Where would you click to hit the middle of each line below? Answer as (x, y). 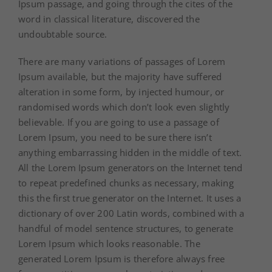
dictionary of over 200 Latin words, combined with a (131, 213)
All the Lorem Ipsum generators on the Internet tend (131, 168)
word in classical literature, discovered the (109, 19)
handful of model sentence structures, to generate (126, 229)
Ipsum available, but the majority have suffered (120, 77)
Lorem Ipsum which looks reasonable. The (109, 244)
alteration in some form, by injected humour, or (121, 92)
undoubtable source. (63, 34)
